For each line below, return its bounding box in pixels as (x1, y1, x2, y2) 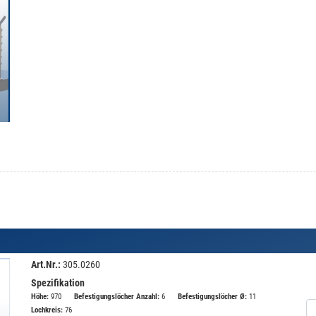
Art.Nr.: (31, 259, 61, 270)
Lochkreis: (31, 305, 63, 315)
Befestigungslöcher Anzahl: (74, 292, 159, 301)
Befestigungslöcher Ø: (178, 292, 247, 301)
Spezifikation (31, 277, 85, 288)
